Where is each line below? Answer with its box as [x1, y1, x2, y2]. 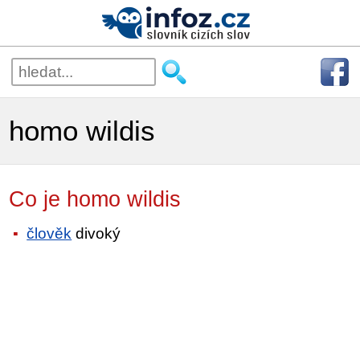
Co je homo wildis [9, 187, 214, 211]
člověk [27, 224, 72, 242]
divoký [72, 224, 121, 242]
